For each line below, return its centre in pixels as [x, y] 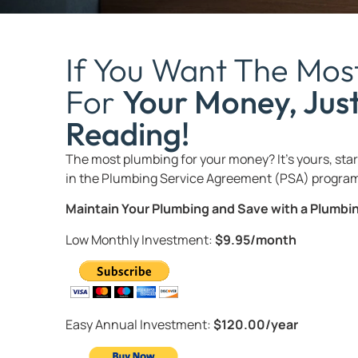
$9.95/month [256, 239]
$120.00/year [256, 324]
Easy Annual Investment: [139, 324]
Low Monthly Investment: [140, 239]
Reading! [127, 133]
